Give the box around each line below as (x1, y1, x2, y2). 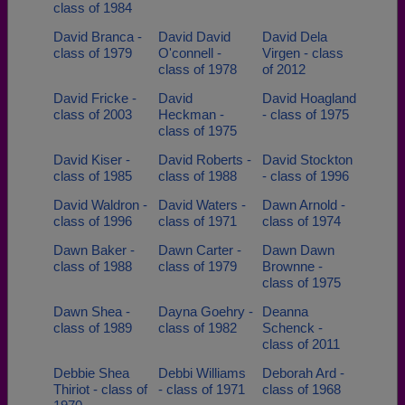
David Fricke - (53, 90, 137, 106)
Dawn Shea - (53, 304, 130, 319)
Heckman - (157, 107, 224, 122)
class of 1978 (157, 61, 237, 77)
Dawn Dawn (262, 242, 334, 258)
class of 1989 (53, 320, 132, 335)
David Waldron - (53, 197, 147, 212)
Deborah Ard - (262, 365, 344, 381)
